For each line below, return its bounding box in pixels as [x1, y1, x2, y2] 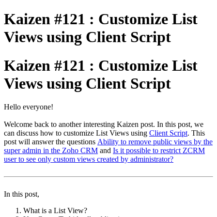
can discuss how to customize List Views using [4, 129, 149, 138]
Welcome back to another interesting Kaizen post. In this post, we [4, 120, 203, 129]
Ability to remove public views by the [97, 138, 213, 146]
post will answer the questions [4, 138, 97, 146]
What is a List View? [23, 206, 87, 215]
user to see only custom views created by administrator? [4, 155, 173, 164]
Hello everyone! [4, 103, 55, 111]
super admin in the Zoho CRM [4, 146, 98, 155]
